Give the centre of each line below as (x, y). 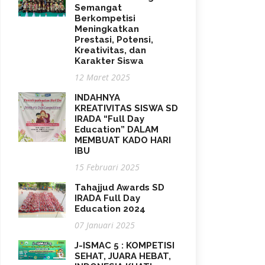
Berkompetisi (105, 18)
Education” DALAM (117, 129)
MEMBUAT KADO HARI (123, 140)
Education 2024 (110, 209)
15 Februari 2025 (107, 167)
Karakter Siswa (109, 61)
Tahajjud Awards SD (119, 187)
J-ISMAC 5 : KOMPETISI (125, 245)
